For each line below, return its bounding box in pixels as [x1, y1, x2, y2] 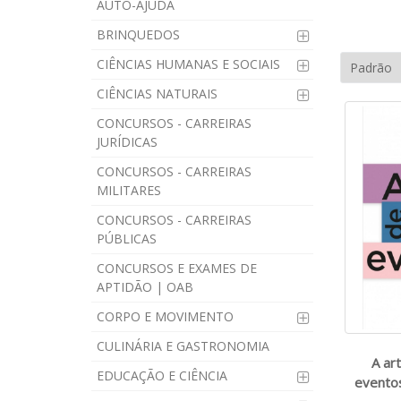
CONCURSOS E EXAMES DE [97, 260, 257, 277]
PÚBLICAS [97, 230, 157, 247]
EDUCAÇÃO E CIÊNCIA [97, 367, 227, 384]
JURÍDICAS [97, 133, 158, 150]
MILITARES [97, 182, 161, 199]
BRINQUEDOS [97, 26, 180, 43]
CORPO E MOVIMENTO [97, 308, 234, 325]
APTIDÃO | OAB [97, 278, 193, 295]
